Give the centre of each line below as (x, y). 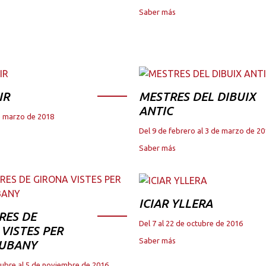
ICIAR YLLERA (176, 204)
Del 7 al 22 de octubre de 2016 (191, 224)
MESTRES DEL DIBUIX (197, 97)
